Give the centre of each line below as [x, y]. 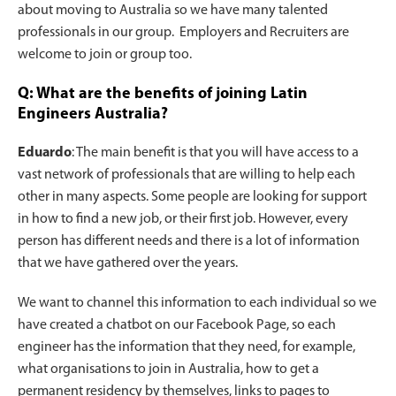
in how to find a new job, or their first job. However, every [183, 220]
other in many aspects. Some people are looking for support [192, 198]
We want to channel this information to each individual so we [197, 304]
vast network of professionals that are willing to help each [187, 175]
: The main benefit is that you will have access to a [215, 153]
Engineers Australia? [93, 115]
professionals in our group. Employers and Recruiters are [183, 33]
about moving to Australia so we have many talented [173, 11]
